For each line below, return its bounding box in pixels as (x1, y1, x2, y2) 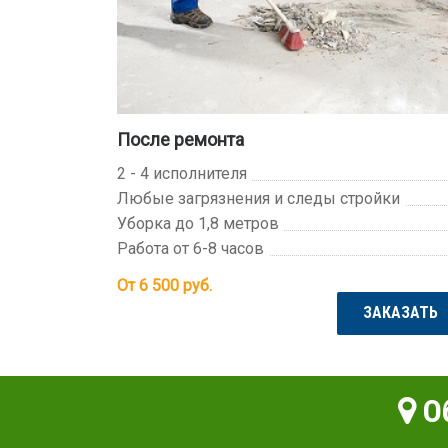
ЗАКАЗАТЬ (362, 303, 438, 323)
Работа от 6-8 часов (117, 239, 264, 259)
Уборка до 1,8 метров (117, 214, 279, 234)
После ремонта (117, 129, 244, 151)
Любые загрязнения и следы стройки (117, 189, 400, 209)
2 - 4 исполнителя (117, 164, 247, 184)
